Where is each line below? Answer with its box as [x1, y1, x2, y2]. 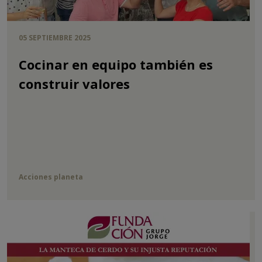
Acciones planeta [19, 172, 83, 182]
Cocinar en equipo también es [19, 56, 213, 74]
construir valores [19, 75, 130, 93]
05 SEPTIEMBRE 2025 [19, 33, 91, 43]
